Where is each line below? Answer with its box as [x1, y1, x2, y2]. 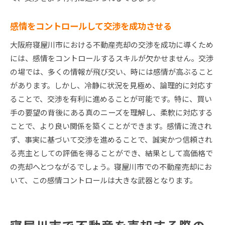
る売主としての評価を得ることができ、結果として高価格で [10, 148, 213, 159]
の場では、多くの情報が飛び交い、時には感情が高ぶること [10, 66, 213, 77]
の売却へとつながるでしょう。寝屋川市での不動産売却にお [10, 161, 212, 172]
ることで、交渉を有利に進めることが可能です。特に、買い [10, 93, 212, 104]
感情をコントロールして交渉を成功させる [10, 20, 172, 33]
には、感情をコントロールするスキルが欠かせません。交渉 [10, 53, 213, 64]
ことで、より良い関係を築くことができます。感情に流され [10, 121, 212, 132]
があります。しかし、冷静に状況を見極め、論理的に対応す [10, 80, 212, 91]
